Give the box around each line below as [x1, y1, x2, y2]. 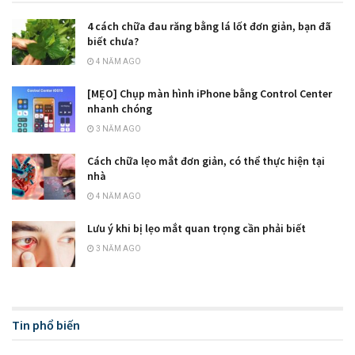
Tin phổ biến [12, 316, 80, 333]
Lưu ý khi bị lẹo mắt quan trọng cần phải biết [87, 221, 306, 236]
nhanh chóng [87, 101, 152, 116]
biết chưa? [87, 34, 139, 49]
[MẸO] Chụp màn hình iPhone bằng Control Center [87, 86, 332, 101]
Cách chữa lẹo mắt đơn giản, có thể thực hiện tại [87, 154, 325, 169]
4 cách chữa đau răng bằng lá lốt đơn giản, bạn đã [87, 19, 331, 34]
